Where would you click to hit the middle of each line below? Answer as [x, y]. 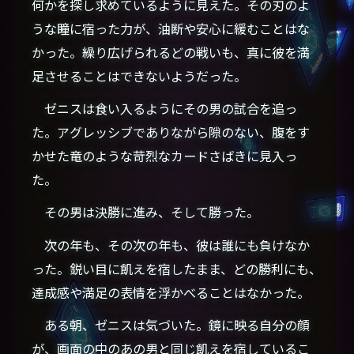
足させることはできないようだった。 [139, 76]
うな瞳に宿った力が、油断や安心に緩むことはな [171, 29]
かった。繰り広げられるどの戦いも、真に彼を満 [171, 53]
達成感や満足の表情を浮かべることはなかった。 [171, 292]
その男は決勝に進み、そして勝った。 [146, 212]
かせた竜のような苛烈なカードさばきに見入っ [165, 156]
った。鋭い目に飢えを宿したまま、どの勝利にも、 [177, 268]
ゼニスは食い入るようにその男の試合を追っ [165, 109]
